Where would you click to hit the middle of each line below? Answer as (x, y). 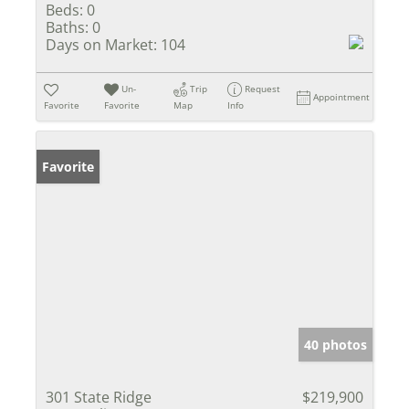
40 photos (336, 344)
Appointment (342, 96)
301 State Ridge (99, 397)
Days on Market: (101, 44)
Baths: (67, 27)
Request (263, 88)
